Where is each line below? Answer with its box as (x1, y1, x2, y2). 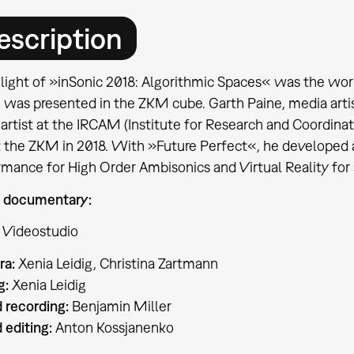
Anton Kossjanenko (51, 319, 174, 337)
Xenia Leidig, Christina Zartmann (14, 255, 218, 273)
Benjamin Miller (68, 298, 171, 315)
